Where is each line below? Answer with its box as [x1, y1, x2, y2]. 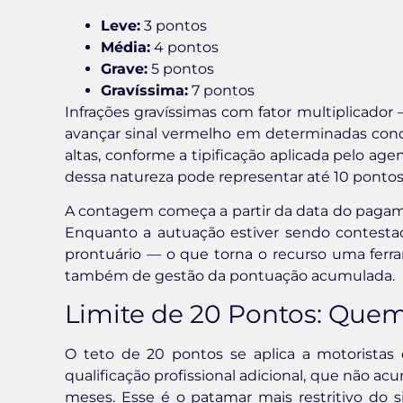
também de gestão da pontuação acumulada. [65, 266, 395, 284]
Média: [101, 38, 150, 56]
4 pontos [150, 38, 219, 56]
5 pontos [148, 59, 214, 77]
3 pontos [140, 16, 207, 34]
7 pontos [188, 81, 255, 99]
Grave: [101, 59, 148, 77]
